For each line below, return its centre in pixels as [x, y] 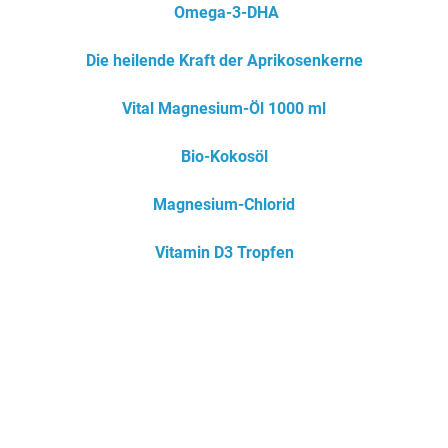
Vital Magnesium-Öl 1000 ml [224, 108]
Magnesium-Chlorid [224, 204]
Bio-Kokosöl [224, 156]
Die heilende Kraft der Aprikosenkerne [224, 60]
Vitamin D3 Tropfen [224, 252]
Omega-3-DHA [226, 12]
